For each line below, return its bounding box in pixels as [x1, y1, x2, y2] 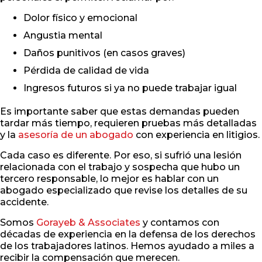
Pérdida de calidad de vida [23, 65, 149, 77]
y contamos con [140, 217, 219, 229]
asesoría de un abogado [18, 129, 133, 141]
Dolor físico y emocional [23, 12, 137, 24]
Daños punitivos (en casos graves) [23, 47, 185, 59]
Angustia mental [23, 30, 102, 42]
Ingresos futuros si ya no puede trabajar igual [23, 82, 237, 94]
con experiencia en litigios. [133, 129, 260, 141]
